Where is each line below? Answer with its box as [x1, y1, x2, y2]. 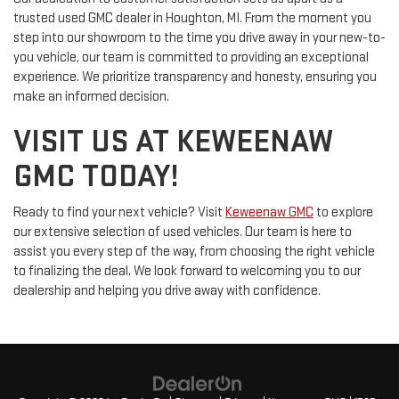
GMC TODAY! [13, 158, 179, 197]
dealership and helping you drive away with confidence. [13, 282, 321, 300]
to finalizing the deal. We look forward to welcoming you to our [13, 263, 361, 281]
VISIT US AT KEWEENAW [13, 123, 333, 162]
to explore [313, 204, 373, 222]
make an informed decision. [13, 88, 169, 106]
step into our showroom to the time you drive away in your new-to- [13, 29, 386, 47]
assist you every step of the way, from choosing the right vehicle [13, 243, 375, 261]
